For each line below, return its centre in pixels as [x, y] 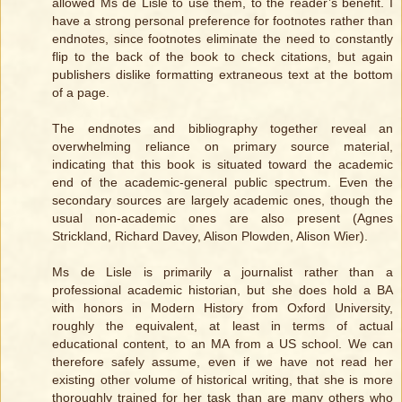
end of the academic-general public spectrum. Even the [223, 183]
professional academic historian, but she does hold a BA [223, 290]
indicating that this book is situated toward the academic [223, 165]
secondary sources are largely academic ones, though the [223, 201]
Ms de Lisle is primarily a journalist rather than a [223, 272]
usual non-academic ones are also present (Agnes [223, 218]
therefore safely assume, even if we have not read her [223, 362]
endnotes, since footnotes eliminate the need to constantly [223, 39]
